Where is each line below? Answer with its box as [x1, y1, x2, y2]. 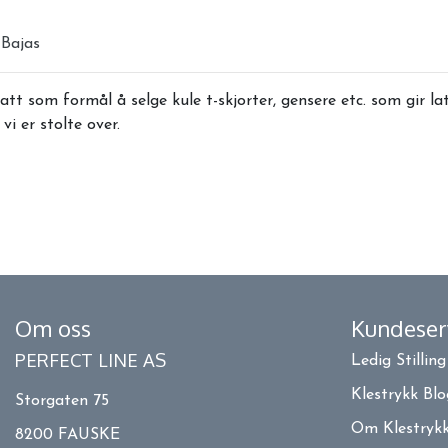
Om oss [15, 313, 91, 342]
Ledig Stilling [351, 352, 446, 369]
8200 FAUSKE [15, 426, 120, 443]
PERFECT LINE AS [15, 347, 166, 371]
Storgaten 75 [15, 392, 109, 409]
